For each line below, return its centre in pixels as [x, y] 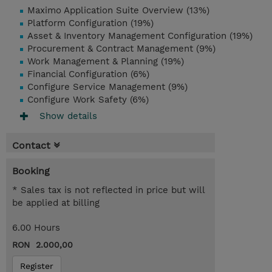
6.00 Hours [36, 228]
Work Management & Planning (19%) [106, 62]
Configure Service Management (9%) [107, 87]
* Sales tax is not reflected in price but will [108, 190]
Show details [68, 116]
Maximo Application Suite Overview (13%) [118, 11]
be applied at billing [56, 203]
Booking [31, 171]
